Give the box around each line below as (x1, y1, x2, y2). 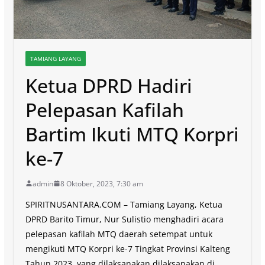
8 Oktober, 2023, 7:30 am (60, 178, 143, 189)
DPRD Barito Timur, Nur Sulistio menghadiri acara (25, 213, 224, 225)
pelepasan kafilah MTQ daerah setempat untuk (25, 228, 212, 240)
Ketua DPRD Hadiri (25, 72, 192, 98)
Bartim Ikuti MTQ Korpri (25, 121, 239, 147)
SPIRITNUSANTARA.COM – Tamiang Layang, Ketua (25, 198, 222, 210)
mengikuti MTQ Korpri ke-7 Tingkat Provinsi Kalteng (25, 243, 230, 254)
